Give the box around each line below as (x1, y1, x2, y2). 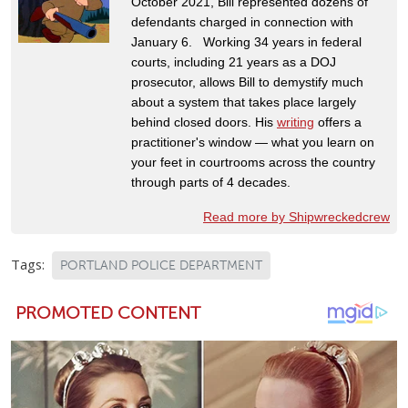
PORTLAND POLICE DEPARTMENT (60, 257, 262, 273)
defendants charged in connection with (131, 14, 353, 29)
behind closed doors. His (131, 114, 277, 129)
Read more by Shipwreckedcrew (203, 209, 390, 224)
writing (277, 114, 314, 129)
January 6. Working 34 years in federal (131, 34, 362, 49)
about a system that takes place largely (131, 94, 356, 109)
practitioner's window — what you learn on (131, 134, 374, 149)
